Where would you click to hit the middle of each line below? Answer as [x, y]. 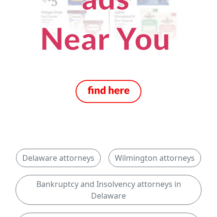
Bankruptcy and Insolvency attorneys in [108, 184]
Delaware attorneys [58, 158]
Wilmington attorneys [155, 158]
